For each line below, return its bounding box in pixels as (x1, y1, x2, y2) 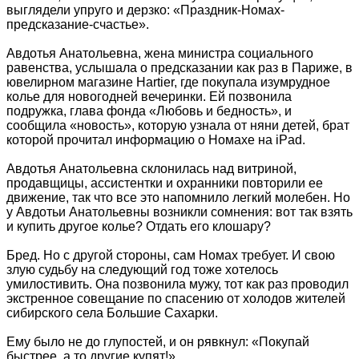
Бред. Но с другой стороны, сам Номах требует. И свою (6, 248, 335, 262)
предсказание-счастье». (6, 17, 149, 31)
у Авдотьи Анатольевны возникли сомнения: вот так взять (6, 204, 353, 219)
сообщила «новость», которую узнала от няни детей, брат (6, 118, 349, 132)
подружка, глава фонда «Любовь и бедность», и (6, 103, 292, 118)
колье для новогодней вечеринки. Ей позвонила (6, 89, 292, 103)
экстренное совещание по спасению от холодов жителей (6, 291, 345, 305)
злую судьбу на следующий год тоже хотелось (6, 262, 278, 276)
